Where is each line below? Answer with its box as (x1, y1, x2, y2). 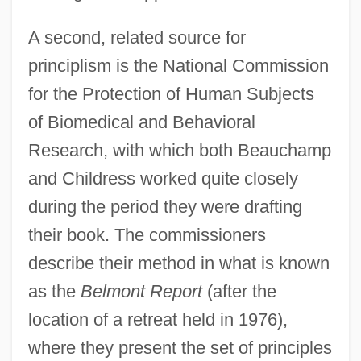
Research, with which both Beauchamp (27, 139, 331, 160)
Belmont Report (80, 280, 202, 301)
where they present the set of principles (27, 337, 332, 358)
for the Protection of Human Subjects (27, 83, 314, 104)
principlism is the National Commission (27, 55, 329, 76)
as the (27, 280, 81, 301)
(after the (201, 280, 276, 301)
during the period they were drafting (27, 196, 302, 217)
